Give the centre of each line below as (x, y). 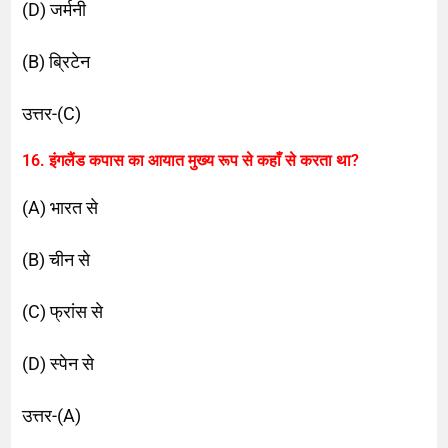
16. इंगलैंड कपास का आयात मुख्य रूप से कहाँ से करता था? (191, 160)
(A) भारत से (60, 207)
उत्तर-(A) (52, 415)
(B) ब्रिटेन (56, 61)
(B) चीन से (56, 259)
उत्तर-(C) (52, 113)
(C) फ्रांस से (63, 311)
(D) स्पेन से (58, 363)
